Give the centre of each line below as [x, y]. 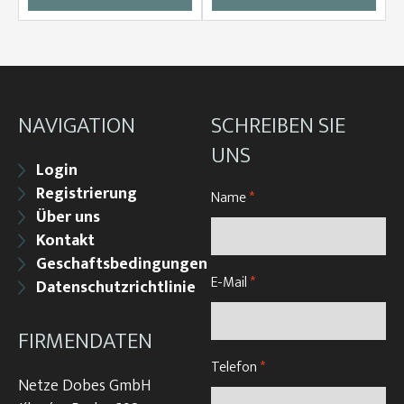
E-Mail [230, 283]
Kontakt [65, 241]
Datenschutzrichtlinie [116, 288]
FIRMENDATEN [85, 341]
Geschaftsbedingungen [122, 264]
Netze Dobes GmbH [84, 386]
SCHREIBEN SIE [278, 126]
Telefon [235, 367]
